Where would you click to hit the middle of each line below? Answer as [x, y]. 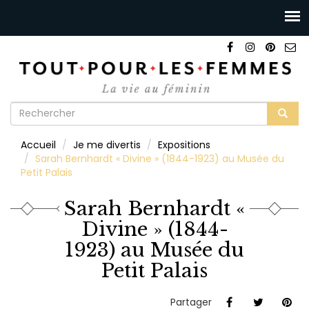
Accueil [38, 144]
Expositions [184, 144]
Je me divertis [107, 144]
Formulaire [56, 112]
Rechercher [195, 133]
